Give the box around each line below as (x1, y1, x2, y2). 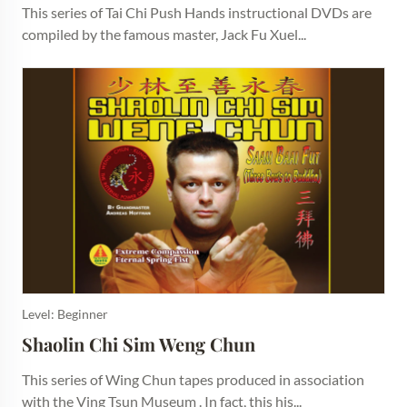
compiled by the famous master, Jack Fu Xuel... (22, 25, 306, 43)
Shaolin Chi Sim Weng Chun (22, 332, 255, 357)
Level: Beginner (22, 306, 108, 323)
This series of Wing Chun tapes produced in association (22, 371, 364, 389)
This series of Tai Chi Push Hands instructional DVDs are (22, 3, 372, 21)
